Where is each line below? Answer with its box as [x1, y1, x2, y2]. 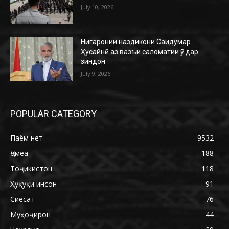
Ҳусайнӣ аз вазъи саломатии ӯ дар [81, 48, 199, 56]
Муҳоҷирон [10, 210, 51, 220]
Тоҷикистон [10, 164, 52, 174]
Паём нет [10, 133, 43, 143]
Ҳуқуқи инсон [10, 179, 57, 189]
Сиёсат [10, 194, 35, 204]
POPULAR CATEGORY [10, 108, 97, 120]
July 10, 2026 [81, 3, 114, 11]
